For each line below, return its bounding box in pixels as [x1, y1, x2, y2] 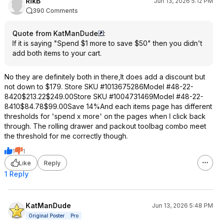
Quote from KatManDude [12, 29, 98, 37]
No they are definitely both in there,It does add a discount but [4, 73, 205, 81]
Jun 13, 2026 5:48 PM [152, 202, 213, 209]
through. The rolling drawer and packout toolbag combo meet [4, 122, 206, 130]
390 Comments [33, 7, 78, 14]
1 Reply [4, 170, 29, 178]
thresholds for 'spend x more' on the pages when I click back [4, 112, 206, 120]
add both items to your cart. [12, 49, 102, 57]
